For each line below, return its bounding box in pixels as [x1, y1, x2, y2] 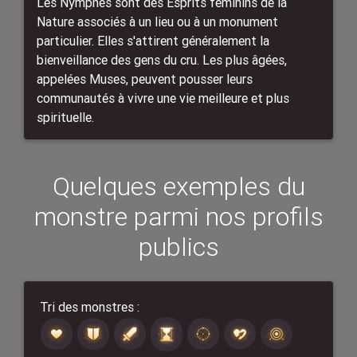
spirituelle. [37, 108, 94, 125]
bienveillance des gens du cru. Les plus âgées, [37, 51, 287, 68]
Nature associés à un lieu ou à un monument [37, 13, 278, 29]
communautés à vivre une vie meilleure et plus [37, 89, 289, 106]
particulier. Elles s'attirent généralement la [37, 32, 269, 49]
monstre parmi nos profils [33, 200, 324, 232]
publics [138, 230, 219, 262]
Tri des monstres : [40, 298, 139, 315]
